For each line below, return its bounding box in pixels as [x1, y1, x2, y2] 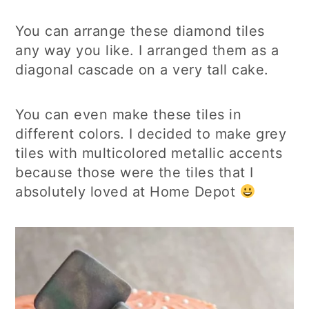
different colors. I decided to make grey [15, 125, 287, 142]
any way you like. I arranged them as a [15, 41, 279, 59]
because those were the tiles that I [15, 163, 254, 181]
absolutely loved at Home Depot [15, 183, 240, 200]
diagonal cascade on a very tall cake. [15, 61, 269, 78]
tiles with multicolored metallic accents [15, 144, 283, 161]
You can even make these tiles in [15, 106, 242, 123]
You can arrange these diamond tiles [15, 22, 265, 39]
